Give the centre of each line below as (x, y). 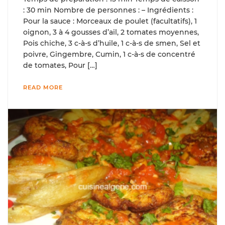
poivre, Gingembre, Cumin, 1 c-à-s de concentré (109, 54)
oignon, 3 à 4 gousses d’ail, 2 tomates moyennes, (111, 32)
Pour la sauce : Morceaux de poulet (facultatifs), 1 (110, 21)
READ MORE (43, 88)
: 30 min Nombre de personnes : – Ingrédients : (109, 10)
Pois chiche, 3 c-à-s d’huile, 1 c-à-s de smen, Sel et (112, 43)
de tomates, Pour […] (60, 66)
